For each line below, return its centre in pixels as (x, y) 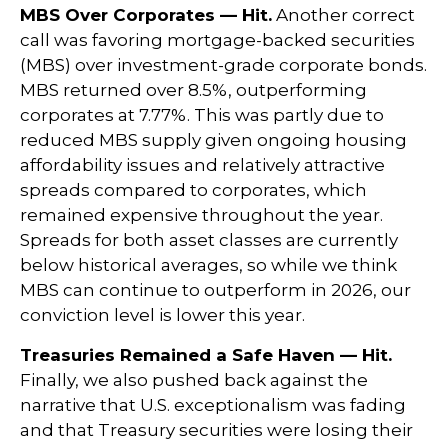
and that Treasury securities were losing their (216, 429)
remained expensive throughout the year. (201, 214)
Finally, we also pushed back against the (194, 379)
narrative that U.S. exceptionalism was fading (213, 404)
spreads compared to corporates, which (193, 189)
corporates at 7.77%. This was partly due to (202, 114)
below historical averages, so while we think (208, 264)
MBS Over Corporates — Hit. (146, 14)
